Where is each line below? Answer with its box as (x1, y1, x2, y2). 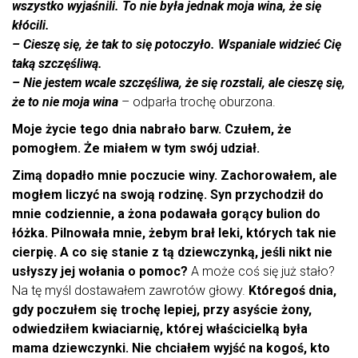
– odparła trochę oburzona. (121, 94, 279, 110)
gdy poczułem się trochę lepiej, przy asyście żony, (12, 302, 312, 318)
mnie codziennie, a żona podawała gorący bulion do (12, 206, 320, 222)
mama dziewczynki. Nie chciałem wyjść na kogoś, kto (12, 340, 330, 356)
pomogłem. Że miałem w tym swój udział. (12, 141, 260, 157)
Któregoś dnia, (249, 283, 336, 299)
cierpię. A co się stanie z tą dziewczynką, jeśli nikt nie (12, 245, 332, 261)
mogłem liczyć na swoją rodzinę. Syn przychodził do (12, 187, 324, 203)
